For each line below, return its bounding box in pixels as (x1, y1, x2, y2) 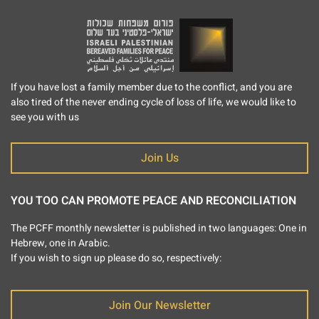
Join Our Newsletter (108, 296, 211, 314)
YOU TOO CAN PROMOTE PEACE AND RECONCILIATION (11, 192, 296, 209)
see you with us (11, 110, 79, 125)
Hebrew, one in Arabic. (11, 235, 110, 251)
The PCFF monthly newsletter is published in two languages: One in (11, 220, 307, 236)
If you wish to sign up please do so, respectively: (11, 250, 221, 266)
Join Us (140, 149, 179, 167)
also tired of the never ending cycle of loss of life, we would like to (11, 95, 296, 110)
